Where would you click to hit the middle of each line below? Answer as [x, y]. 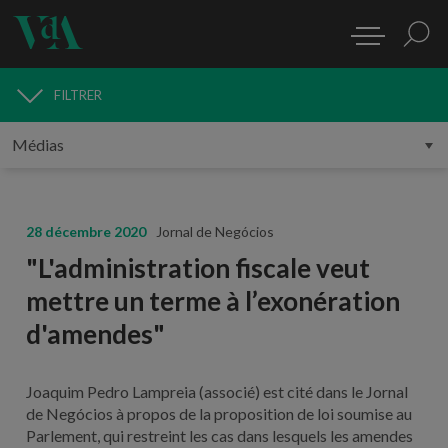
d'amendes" [95, 333]
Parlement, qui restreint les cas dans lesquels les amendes [219, 435]
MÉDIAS [50, 108]
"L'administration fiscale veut [197, 267]
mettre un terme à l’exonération [212, 300]
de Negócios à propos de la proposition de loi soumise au [218, 413]
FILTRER [78, 95]
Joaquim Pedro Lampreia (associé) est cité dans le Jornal [216, 391]
